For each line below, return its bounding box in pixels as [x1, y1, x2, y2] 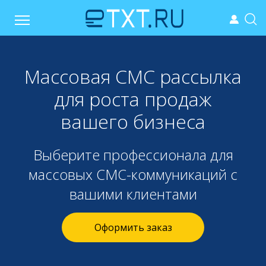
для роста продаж [54, 86, 212, 112]
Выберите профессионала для [33, 145, 233, 164]
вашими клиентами [69, 184, 197, 204]
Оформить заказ [94, 221, 172, 234]
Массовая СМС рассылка [24, 64, 242, 89]
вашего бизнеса [61, 109, 205, 134]
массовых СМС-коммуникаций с [28, 164, 237, 184]
